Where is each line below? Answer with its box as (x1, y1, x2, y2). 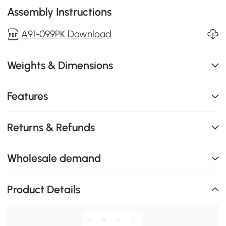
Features (7, 90, 48, 103)
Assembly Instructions (7, 6, 112, 19)
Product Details (7, 183, 81, 196)
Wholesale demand (7, 152, 101, 165)
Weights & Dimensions (7, 59, 114, 72)
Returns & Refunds (7, 121, 95, 134)
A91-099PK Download (21, 28, 112, 40)
